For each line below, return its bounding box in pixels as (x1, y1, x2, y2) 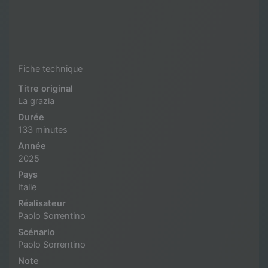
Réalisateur (18, 197, 66, 209)
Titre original (18, 83, 73, 94)
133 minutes (18, 124, 68, 135)
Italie (18, 181, 36, 193)
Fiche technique (18, 63, 83, 74)
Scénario (18, 226, 55, 237)
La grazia (18, 95, 54, 106)
